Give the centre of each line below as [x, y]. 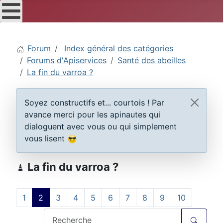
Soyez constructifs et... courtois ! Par [94, 103]
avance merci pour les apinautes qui [92, 114]
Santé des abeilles [152, 60]
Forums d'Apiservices [67, 60]
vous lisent [46, 138]
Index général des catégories [119, 48]
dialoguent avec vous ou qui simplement [101, 126]
